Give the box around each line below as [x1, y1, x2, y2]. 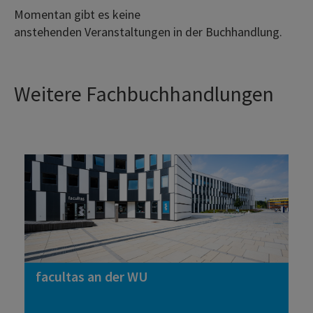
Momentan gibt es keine [14, 6, 140, 23]
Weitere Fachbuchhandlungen [14, 80, 274, 108]
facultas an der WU [36, 268, 148, 286]
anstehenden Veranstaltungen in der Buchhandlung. [14, 24, 282, 41]
